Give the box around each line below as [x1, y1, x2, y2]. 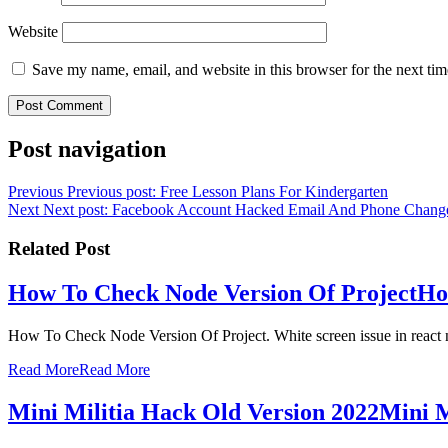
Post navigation [8, 136, 166, 163]
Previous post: [67, 183, 156, 201]
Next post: [43, 201, 108, 219]
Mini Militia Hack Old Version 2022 [8, 398, 379, 425]
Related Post [8, 237, 110, 259]
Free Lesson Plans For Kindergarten [160, 183, 388, 201]
